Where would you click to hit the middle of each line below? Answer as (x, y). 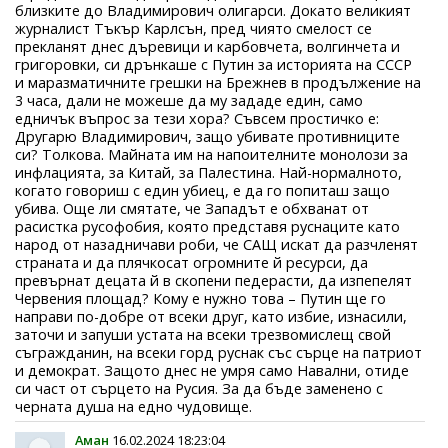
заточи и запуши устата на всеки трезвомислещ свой (203, 334)
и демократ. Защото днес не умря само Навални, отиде (212, 370)
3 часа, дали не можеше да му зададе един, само (189, 100)
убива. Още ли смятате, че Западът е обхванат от (192, 208)
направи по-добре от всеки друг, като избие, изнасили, (211, 316)
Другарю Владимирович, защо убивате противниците (207, 136)
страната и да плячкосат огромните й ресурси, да (191, 262)
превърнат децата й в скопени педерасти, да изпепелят (213, 280)
